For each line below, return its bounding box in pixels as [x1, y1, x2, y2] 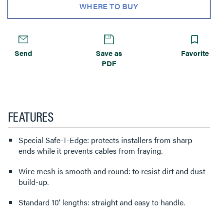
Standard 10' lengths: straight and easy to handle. [18, 196, 185, 208]
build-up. [18, 176, 49, 187]
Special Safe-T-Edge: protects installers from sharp [18, 134, 192, 145]
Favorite [181, 47, 209, 58]
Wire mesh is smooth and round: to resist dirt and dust [18, 165, 205, 177]
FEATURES [8, 106, 54, 126]
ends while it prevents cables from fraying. [18, 145, 163, 156]
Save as [95, 47, 122, 58]
